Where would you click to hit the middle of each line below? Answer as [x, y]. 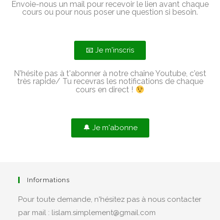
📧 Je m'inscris [110, 50]
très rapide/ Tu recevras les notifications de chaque [110, 82]
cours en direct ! [106, 90]
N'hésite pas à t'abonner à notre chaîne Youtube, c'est [110, 74]
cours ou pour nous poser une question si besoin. [110, 12]
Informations [49, 180]
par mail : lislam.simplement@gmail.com [87, 213]
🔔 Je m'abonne [110, 128]
